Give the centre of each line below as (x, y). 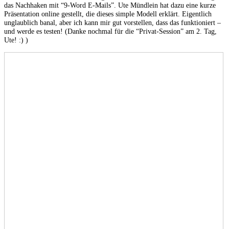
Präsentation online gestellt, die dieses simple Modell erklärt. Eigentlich (108, 14)
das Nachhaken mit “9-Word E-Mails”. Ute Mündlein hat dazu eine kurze (110, 5)
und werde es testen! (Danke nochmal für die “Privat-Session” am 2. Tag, (110, 31)
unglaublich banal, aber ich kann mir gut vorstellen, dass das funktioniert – (112, 23)
